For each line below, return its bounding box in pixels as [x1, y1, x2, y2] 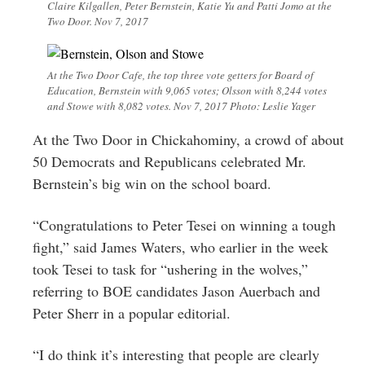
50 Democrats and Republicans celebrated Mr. [33, 151, 306, 171]
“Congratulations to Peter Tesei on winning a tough [33, 214, 336, 235]
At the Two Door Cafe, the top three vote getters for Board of [47, 67, 314, 82]
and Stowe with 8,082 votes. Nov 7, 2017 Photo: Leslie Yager [47, 98, 315, 113]
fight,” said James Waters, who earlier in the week [33, 236, 328, 257]
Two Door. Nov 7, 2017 [47, 13, 148, 29]
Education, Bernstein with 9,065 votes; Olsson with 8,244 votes [47, 82, 327, 98]
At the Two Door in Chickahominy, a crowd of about [33, 129, 344, 149]
